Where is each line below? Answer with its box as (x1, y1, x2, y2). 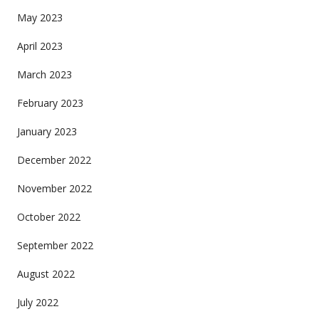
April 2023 (16, 38, 63, 53)
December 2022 (16, 152, 91, 167)
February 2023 (16, 95, 83, 110)
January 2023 (16, 124, 77, 138)
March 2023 (16, 67, 72, 81)
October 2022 (16, 209, 80, 224)
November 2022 (16, 181, 92, 195)
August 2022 (16, 266, 75, 281)
